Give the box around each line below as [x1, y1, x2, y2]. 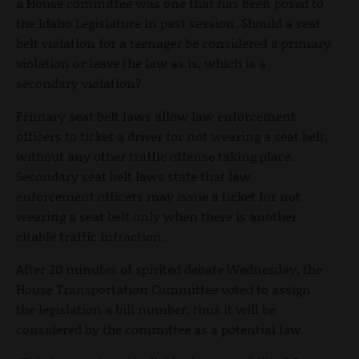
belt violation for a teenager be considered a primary [16, 33, 331, 52]
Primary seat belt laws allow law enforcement [16, 106, 296, 125]
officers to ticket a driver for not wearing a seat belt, [16, 126, 328, 145]
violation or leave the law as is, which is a [16, 53, 266, 72]
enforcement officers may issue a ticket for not [16, 186, 301, 205]
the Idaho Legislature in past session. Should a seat [16, 13, 321, 32]
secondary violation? [16, 73, 142, 92]
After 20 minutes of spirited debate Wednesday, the [16, 259, 322, 278]
